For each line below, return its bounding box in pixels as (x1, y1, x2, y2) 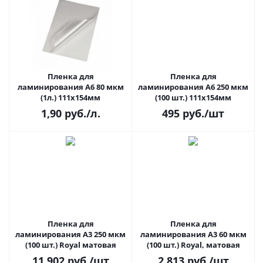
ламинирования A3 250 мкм (15, 229, 126, 240)
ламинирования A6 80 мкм (17, 82, 96, 92)
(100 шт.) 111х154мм (155, 92, 231, 103)
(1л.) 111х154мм (41, 92, 100, 103)
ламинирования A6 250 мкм (138, 82, 248, 92)
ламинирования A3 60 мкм (140, 229, 219, 240)
